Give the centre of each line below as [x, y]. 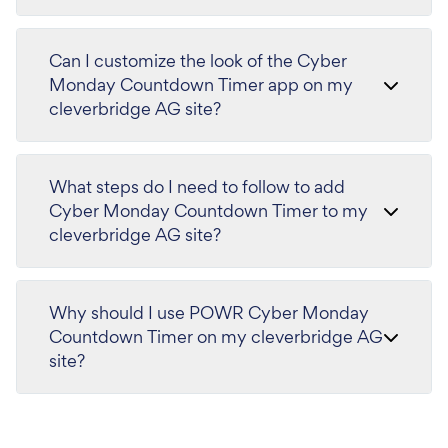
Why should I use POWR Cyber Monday [209, 313]
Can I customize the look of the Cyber [198, 61]
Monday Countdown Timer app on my [201, 85]
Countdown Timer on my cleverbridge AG [216, 337]
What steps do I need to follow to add [197, 187]
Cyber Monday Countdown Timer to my [208, 211]
